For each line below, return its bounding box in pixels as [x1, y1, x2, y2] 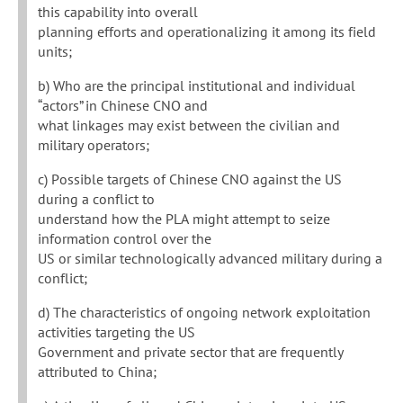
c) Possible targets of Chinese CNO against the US [38, 170, 342, 189]
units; [38, 42, 72, 61]
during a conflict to [38, 190, 155, 209]
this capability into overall [38, 3, 198, 22]
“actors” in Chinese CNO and [38, 96, 208, 115]
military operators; [38, 136, 149, 155]
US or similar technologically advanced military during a [38, 249, 382, 268]
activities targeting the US [38, 323, 195, 342]
